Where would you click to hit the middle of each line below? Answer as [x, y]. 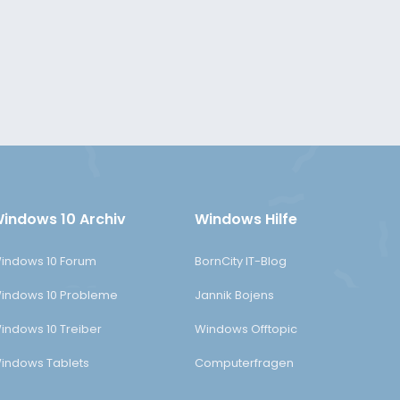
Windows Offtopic [246, 329]
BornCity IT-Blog [241, 262]
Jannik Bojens [235, 296]
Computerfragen [245, 363]
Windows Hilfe [246, 220]
